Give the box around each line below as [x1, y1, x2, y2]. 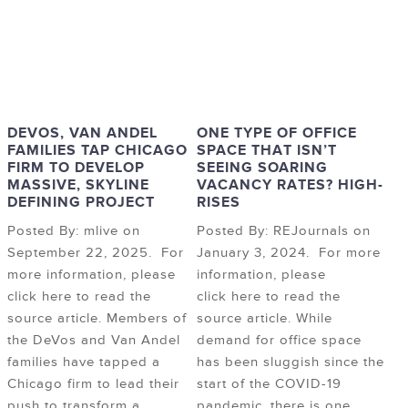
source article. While [197, 310, 332, 328]
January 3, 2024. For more [197, 244, 381, 262]
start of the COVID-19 [197, 375, 342, 393]
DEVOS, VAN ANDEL [7, 124, 158, 143]
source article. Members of [7, 310, 187, 328]
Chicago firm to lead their [7, 375, 179, 393]
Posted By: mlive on [7, 222, 140, 240]
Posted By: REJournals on [197, 222, 371, 240]
